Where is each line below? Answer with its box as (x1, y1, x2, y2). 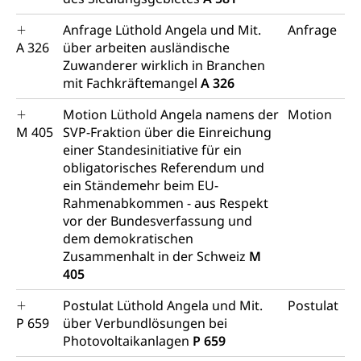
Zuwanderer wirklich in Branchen (63, 56, 265, 74)
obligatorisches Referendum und (63, 159, 264, 176)
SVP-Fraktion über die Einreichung (63, 123, 272, 141)
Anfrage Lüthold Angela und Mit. (63, 21, 261, 39)
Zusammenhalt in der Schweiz (63, 247, 249, 265)
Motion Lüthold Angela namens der (63, 106, 279, 123)
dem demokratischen (63, 230, 193, 247)
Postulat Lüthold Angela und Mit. (63, 297, 263, 314)
